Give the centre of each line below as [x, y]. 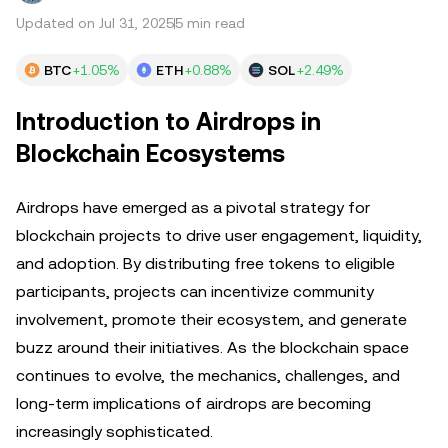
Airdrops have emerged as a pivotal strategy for [193, 207]
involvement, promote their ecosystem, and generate [211, 319]
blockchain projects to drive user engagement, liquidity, [219, 235]
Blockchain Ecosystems [150, 154]
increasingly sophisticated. [114, 431]
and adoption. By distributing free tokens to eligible [205, 263]
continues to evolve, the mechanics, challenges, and [208, 375]
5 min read [210, 23]
